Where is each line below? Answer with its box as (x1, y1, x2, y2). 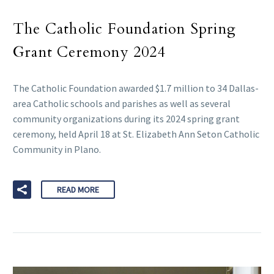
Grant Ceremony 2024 (13, 42, 166, 63)
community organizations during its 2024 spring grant (13, 113, 240, 125)
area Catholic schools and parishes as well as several (13, 97, 231, 110)
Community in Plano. (13, 143, 101, 156)
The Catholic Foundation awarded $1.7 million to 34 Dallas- (13, 82, 259, 95)
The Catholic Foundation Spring (13, 19, 237, 40)
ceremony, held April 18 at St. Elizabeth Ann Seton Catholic (13, 128, 259, 141)
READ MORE (57, 183, 99, 195)
